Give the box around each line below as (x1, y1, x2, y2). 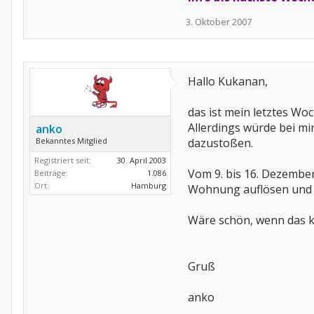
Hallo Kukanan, (188, 74, 268, 89)
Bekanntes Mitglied (36, 135, 107, 146)
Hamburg (131, 180, 166, 191)
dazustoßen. (188, 135, 253, 151)
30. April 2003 (117, 155, 166, 165)
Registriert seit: (34, 155, 91, 165)
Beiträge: (34, 168, 68, 178)
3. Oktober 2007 (186, 15, 252, 28)
